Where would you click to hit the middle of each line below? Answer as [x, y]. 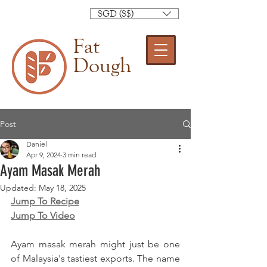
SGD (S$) [116, 13]
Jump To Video [43, 215]
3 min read [79, 155]
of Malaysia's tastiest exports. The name [95, 258]
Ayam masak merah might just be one [95, 244]
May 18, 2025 [62, 188]
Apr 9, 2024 [44, 155]
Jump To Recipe [45, 201]
